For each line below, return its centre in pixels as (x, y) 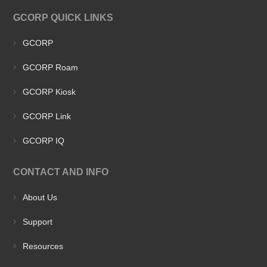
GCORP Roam (50, 67)
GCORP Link (47, 116)
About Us (40, 197)
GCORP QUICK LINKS (63, 17)
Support (38, 221)
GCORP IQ (44, 140)
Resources (43, 246)
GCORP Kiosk (49, 91)
